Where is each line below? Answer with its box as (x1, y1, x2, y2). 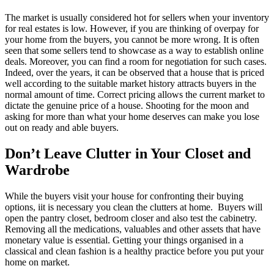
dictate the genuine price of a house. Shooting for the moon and (5, 100, 249, 111)
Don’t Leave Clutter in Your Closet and (5, 145, 251, 161)
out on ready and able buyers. (5, 122, 119, 133)
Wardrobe (5, 161, 70, 178)
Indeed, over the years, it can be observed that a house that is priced (5, 67, 264, 78)
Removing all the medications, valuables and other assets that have (5, 223, 261, 234)
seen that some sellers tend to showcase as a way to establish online (5, 45, 264, 56)
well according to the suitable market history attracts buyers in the (5, 78, 256, 89)
